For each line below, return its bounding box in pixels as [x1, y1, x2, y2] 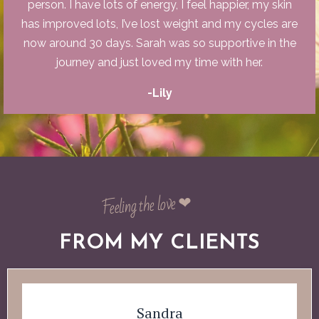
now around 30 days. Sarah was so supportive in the [23, 36, 296, 50]
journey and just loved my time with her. [56, 55, 263, 69]
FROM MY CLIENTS [59, 233, 260, 253]
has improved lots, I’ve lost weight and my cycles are [21, 16, 298, 31]
